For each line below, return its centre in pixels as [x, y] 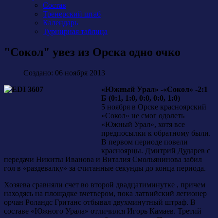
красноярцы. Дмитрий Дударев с [156, 150]
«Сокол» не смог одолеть [143, 115]
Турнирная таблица [75, 31]
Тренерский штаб [72, 14]
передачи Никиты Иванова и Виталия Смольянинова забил [103, 159]
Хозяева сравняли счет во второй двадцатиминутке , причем [105, 184]
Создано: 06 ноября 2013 [64, 73]
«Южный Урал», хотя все [143, 124]
